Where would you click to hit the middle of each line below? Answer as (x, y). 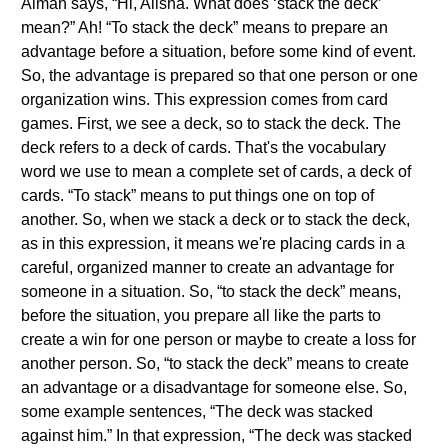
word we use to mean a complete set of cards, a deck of (216, 171)
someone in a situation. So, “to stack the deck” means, (211, 291)
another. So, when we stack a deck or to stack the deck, (215, 219)
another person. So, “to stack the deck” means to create (215, 363)
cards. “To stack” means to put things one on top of (197, 195)
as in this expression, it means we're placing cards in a (213, 243)
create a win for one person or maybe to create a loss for (218, 339)
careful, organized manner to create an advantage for (207, 267)
